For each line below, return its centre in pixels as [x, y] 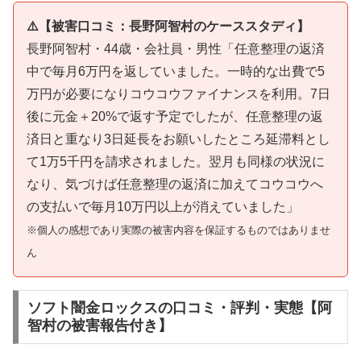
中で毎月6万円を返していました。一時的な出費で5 [176, 71]
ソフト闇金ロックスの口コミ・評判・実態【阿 [179, 308]
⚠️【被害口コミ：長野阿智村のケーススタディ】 [168, 26]
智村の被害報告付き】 [100, 326]
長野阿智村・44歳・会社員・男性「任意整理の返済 [176, 48]
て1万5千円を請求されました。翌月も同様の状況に [176, 161]
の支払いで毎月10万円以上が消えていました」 [163, 206]
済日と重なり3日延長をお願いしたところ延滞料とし [178, 139]
